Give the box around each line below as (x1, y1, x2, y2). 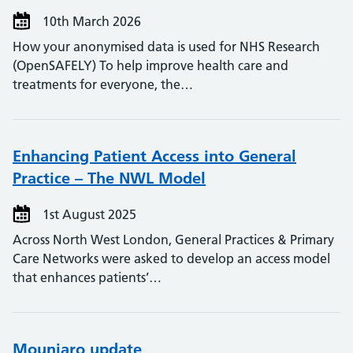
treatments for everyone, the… (13, 76, 193, 92)
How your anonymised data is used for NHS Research (13, 39, 320, 54)
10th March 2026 (39, 13, 141, 29)
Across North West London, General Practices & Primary (13, 232, 334, 247)
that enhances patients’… (13, 269, 162, 285)
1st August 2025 (39, 206, 136, 222)
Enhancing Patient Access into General (13, 147, 296, 165)
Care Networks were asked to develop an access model (13, 251, 330, 266)
